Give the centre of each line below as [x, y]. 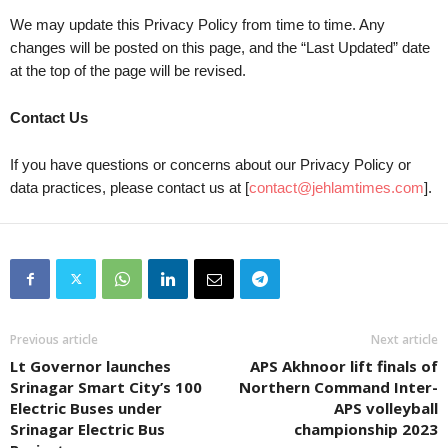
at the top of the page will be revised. [128, 70]
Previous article [54, 339]
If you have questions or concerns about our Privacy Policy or [210, 164]
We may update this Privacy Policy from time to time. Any [197, 24]
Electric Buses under [86, 408]
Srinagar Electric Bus [87, 429]
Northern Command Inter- [338, 387]
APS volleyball [386, 408]
